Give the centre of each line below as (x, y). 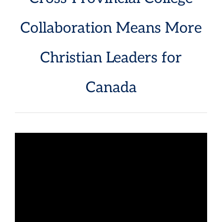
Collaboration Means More (111, 28)
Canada (111, 88)
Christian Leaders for (111, 58)
